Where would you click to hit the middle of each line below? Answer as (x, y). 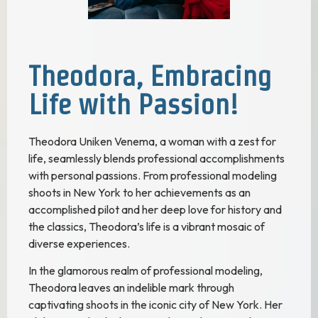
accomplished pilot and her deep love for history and (155, 209)
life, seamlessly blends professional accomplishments (157, 158)
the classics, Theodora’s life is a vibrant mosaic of (147, 226)
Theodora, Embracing (150, 76)
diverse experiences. (79, 243)
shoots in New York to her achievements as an (139, 192)
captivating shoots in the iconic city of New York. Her (155, 304)
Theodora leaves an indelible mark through (131, 287)
